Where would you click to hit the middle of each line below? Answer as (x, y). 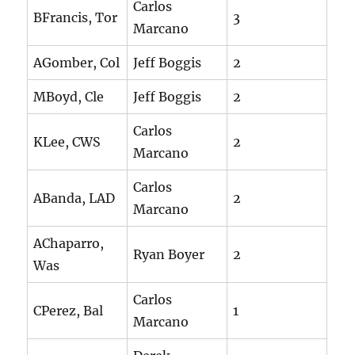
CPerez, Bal (69, 311)
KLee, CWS (67, 142)
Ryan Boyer (169, 255)
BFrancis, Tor (76, 18)
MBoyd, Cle (69, 97)
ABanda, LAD (74, 198)
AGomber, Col (77, 63)
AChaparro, (69, 244)
